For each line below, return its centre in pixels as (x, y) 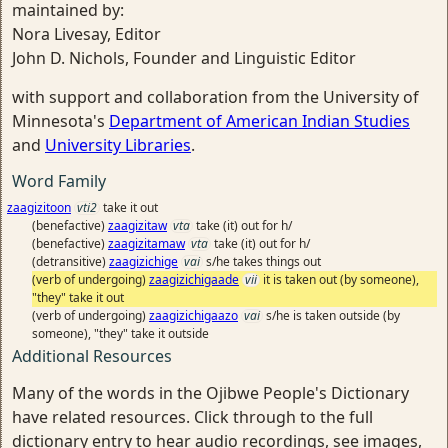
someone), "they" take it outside (120, 333)
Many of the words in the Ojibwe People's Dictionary (210, 392)
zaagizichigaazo (193, 315)
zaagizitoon (39, 207)
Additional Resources (92, 355)
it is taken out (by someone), (341, 279)
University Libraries (118, 144)
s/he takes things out (263, 261)
